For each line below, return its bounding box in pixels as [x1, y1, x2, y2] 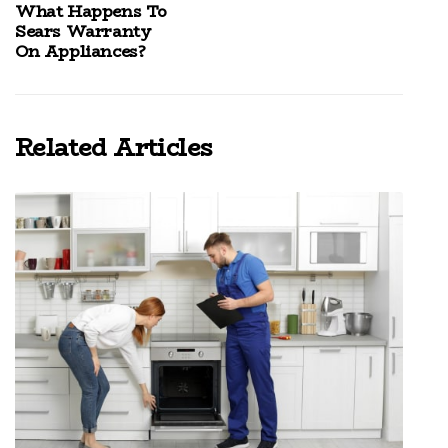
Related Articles [15, 129, 213, 166]
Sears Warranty [15, 19, 152, 44]
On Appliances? [15, 39, 146, 64]
